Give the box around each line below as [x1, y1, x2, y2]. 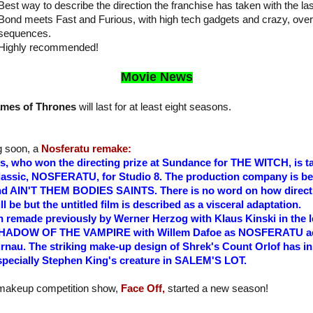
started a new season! [165, 283, 268, 295]
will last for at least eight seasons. [76, 101, 231, 113]
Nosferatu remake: [41, 143, 131, 155]
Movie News [120, 70, 193, 85]
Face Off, [121, 283, 165, 295]
